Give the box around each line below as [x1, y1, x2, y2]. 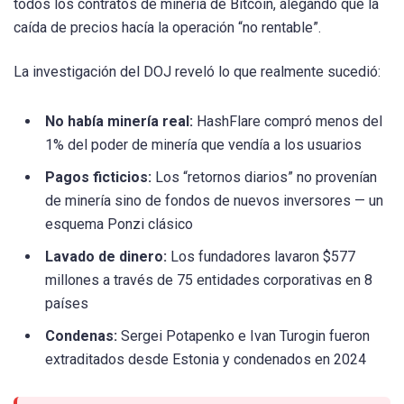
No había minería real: [45, 112, 193, 130]
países [45, 294, 88, 312]
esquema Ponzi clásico [45, 215, 193, 233]
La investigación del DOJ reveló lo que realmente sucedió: [14, 63, 381, 81]
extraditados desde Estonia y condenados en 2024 [45, 350, 366, 368]
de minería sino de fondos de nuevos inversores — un [45, 191, 383, 209]
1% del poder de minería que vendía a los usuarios [45, 135, 362, 153]
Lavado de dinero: [45, 247, 167, 265]
